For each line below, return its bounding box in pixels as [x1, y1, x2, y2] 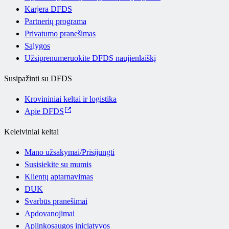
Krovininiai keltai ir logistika [25, 95, 117, 104]
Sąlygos [25, 41, 50, 51]
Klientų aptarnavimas [25, 172, 93, 181]
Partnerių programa [25, 17, 86, 26]
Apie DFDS [25, 107, 64, 116]
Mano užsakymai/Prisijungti [25, 148, 114, 157]
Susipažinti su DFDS [4, 74, 72, 83]
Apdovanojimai [25, 209, 75, 218]
